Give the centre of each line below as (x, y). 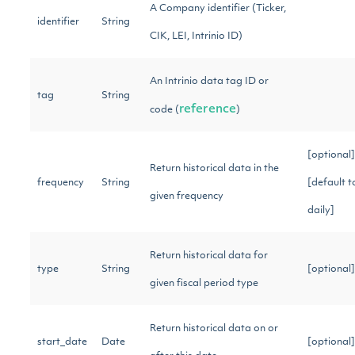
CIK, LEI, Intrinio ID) (196, 36)
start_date (62, 342)
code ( (164, 110)
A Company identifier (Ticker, (218, 9)
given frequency (187, 197)
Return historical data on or (214, 329)
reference (208, 110)
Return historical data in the (214, 169)
